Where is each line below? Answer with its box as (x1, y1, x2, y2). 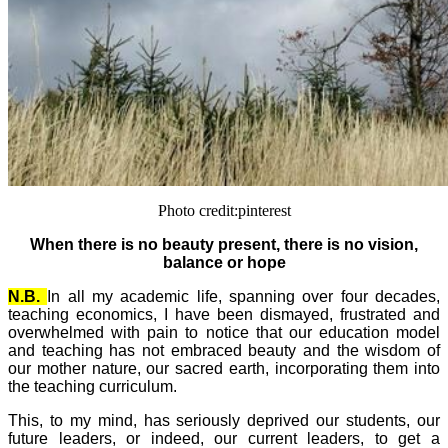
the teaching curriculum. (8, 377, 185, 395)
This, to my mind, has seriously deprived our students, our (8, 411, 440, 429)
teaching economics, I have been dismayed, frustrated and (8, 305, 440, 323)
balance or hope (162, 253, 286, 271)
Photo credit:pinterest (157, 201, 291, 219)
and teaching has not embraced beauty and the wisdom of (8, 341, 440, 359)
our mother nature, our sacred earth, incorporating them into (8, 359, 440, 377)
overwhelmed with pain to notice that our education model (8, 323, 440, 341)
